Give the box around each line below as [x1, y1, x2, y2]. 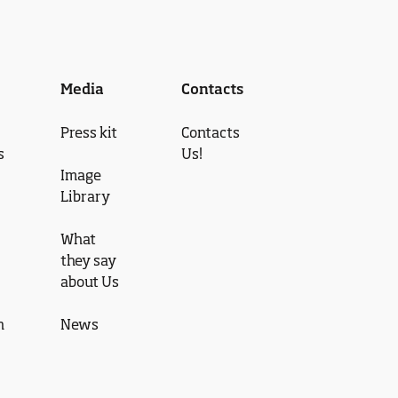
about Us [60, 272, 119, 291]
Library [60, 187, 110, 205]
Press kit [60, 123, 117, 141]
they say [60, 251, 116, 269]
